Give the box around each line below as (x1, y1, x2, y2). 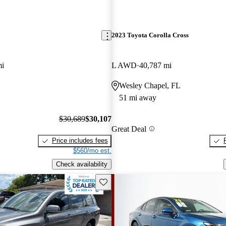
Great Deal (111, 124, 146, 133)
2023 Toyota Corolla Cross (111, 31, 189, 39)
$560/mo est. (73, 147, 111, 155)
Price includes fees (51, 137, 108, 145)
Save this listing (98, 177, 146, 185)
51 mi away (119, 93, 156, 102)
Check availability (55, 160, 107, 168)
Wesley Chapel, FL (119, 81, 181, 90)
